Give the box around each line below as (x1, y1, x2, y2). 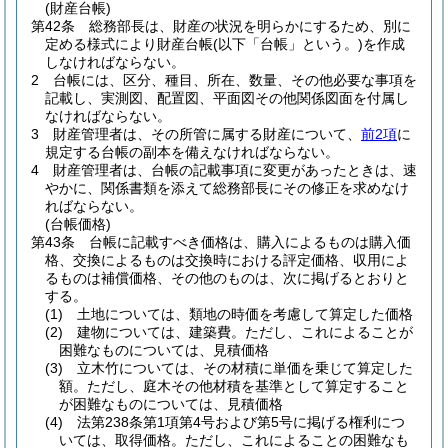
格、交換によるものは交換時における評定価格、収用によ (45, 252, 409, 268)
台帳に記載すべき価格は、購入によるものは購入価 (89, 234, 411, 250)
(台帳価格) (45, 216, 111, 232)
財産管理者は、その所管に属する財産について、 (53, 126, 361, 142)
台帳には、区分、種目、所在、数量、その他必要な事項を (53, 72, 417, 88)
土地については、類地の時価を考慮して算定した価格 (77, 306, 413, 322)
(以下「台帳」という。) (213, 36, 363, 52)
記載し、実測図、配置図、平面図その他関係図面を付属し (45, 90, 409, 106)
